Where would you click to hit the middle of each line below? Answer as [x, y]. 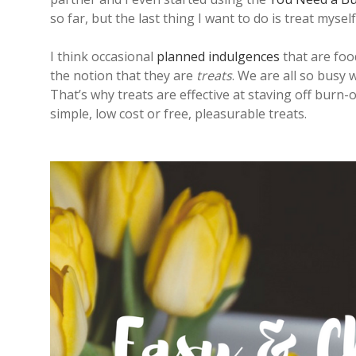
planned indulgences [218, 56]
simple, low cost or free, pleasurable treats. [178, 114]
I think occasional [103, 56]
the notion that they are [123, 75]
